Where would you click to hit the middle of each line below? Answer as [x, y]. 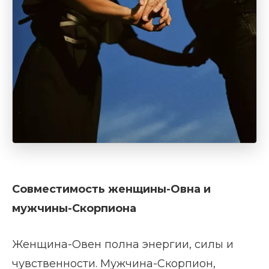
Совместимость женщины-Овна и [111, 189]
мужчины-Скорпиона [74, 209]
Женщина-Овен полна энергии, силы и [123, 245]
